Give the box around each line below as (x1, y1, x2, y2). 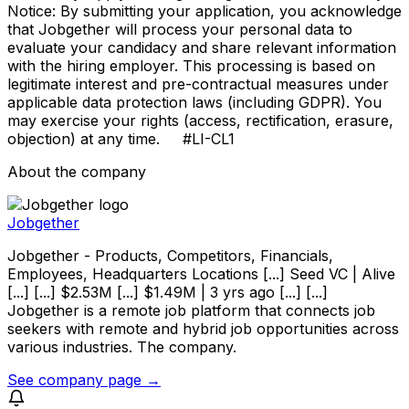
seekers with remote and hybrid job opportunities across (7, 319, 399, 338)
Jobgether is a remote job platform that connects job (7, 300, 375, 320)
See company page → (7, 370, 161, 389)
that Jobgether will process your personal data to (7, 19, 352, 38)
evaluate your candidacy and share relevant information (7, 37, 396, 57)
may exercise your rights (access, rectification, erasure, (7, 110, 393, 130)
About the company (7, 162, 146, 181)
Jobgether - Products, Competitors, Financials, (7, 246, 333, 265)
